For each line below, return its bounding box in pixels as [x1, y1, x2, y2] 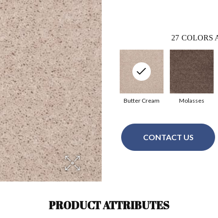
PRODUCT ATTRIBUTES [49, 198, 169, 212]
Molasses [179, 96, 204, 104]
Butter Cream [123, 96, 160, 104]
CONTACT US [143, 132, 194, 142]
